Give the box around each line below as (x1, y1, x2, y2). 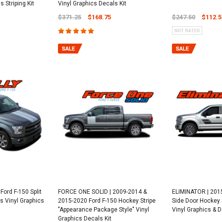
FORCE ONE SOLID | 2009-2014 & (57, 188, 147, 196)
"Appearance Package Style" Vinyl (57, 206, 149, 214)
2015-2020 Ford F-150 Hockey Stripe (57, 197, 156, 205)
